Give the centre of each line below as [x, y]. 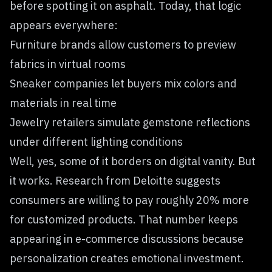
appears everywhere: [64, 25]
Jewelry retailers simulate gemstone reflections [130, 122]
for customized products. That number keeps [124, 219]
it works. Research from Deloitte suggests [115, 180]
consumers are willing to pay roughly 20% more [129, 200]
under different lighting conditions [96, 141]
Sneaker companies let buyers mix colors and [123, 83]
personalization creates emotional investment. [127, 258]
